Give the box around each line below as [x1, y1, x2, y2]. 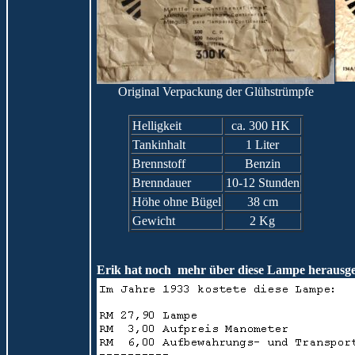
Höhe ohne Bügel [132, 195, 221, 208]
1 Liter [246, 138, 279, 151]
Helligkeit [132, 119, 181, 132]
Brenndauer [132, 176, 191, 189]
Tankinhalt [132, 138, 185, 151]
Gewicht [132, 214, 175, 227]
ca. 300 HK [231, 119, 293, 132]
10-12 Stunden [225, 176, 300, 189]
